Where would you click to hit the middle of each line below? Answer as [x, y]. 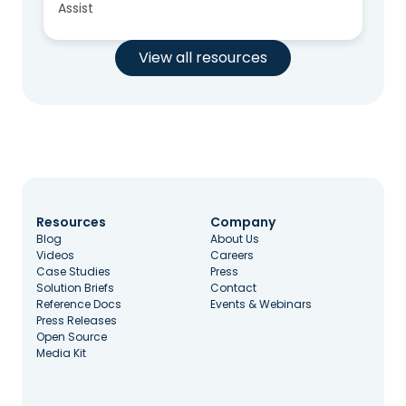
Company [243, 222]
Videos [55, 255]
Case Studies [73, 271]
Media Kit [61, 353]
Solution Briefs [75, 288]
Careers [232, 255]
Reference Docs [79, 304]
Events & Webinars [261, 304]
